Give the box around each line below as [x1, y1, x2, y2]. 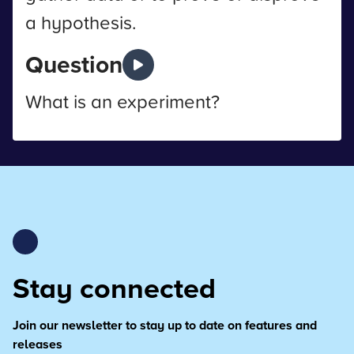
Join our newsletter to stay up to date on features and [13, 316, 317, 334]
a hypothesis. [25, 9, 137, 36]
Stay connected [13, 267, 216, 308]
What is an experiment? [25, 88, 220, 115]
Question [25, 47, 122, 81]
